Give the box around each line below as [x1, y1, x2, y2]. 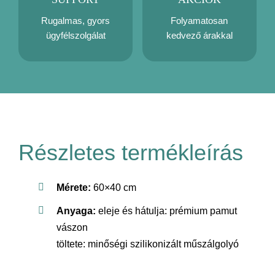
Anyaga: [56, 205, 96, 216]
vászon [56, 222, 88, 233]
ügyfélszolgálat [45, 29, 106, 41]
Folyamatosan [171, 15, 228, 26]
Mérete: [56, 182, 91, 193]
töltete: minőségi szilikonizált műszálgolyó [56, 238, 239, 249]
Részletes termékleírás [18, 139, 243, 165]
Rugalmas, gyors [41, 15, 110, 26]
